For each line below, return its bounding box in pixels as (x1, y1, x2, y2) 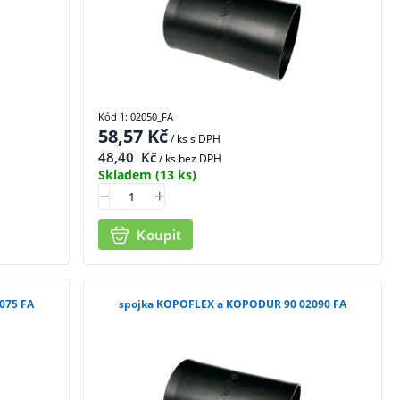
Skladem (98, 166, 153, 184)
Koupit (137, 225, 182, 244)
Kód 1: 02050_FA (98, 110, 174, 124)
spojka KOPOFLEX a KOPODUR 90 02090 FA (119, 296, 347, 312)
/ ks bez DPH (156, 151, 222, 167)
